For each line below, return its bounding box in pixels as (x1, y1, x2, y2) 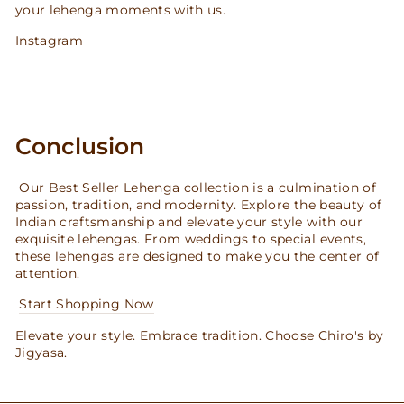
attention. (15, 265, 80, 280)
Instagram (15, 32, 84, 48)
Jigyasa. (15, 344, 68, 360)
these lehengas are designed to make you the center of (15, 248, 380, 263)
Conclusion (15, 132, 144, 160)
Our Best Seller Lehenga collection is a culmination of (15, 179, 376, 195)
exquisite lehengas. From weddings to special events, (15, 231, 366, 246)
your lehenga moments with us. (15, 2, 226, 17)
